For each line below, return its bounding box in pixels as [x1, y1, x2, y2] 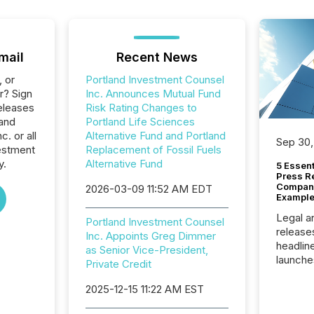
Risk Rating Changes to [85, 101, 197, 114]
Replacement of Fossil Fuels [85, 143, 221, 156]
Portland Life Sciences [85, 115, 195, 128]
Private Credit [85, 257, 151, 271]
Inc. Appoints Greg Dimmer [85, 229, 216, 243]
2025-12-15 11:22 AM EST [85, 282, 204, 296]
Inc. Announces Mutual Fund [85, 87, 221, 100]
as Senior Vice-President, [85, 243, 208, 257]
